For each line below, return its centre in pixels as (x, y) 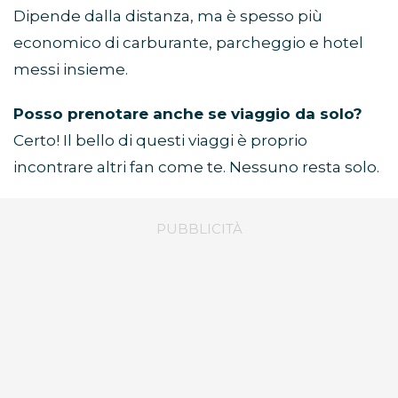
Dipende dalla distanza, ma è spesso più (168, 16)
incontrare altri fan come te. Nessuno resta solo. (196, 167)
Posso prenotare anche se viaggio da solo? (188, 113)
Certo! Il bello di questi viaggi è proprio (160, 140)
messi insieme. (71, 69)
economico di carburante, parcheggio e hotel (188, 42)
